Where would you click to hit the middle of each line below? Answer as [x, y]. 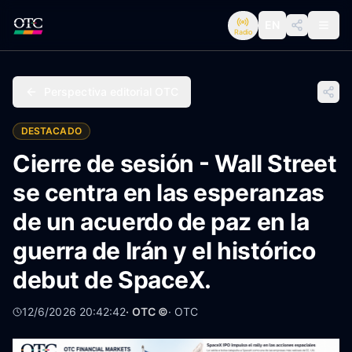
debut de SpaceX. [112, 280]
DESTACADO [51, 131]
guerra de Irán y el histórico [164, 251]
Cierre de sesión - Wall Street [175, 163]
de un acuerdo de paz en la [161, 222]
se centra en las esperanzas [169, 192]
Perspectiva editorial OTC [111, 92]
